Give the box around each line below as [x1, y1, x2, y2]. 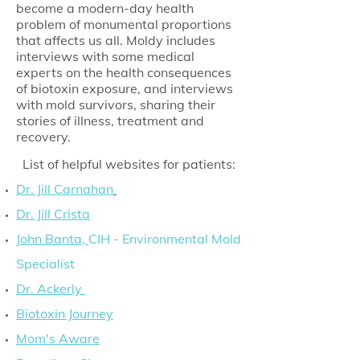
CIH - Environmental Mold [88, 231, 241, 247]
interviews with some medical [16, 48, 194, 64]
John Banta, [16, 231, 88, 247]
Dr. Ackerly [16, 280, 85, 297]
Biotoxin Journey [16, 305, 113, 321]
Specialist [16, 256, 75, 272]
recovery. [16, 129, 71, 145]
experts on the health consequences [16, 64, 231, 80]
